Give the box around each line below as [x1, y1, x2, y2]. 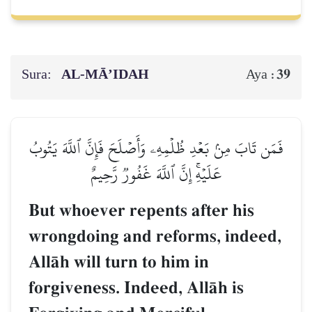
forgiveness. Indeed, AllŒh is [29, 276, 244, 299]
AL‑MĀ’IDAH [61, 61, 152, 87]
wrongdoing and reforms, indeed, [29, 225, 281, 247]
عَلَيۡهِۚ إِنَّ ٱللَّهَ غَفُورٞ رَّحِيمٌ [90, 157, 222, 189]
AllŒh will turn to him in [29, 251, 209, 273]
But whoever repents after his [29, 199, 254, 221]
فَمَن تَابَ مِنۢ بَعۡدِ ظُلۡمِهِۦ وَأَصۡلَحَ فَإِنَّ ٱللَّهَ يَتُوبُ [29, 132, 283, 164]
